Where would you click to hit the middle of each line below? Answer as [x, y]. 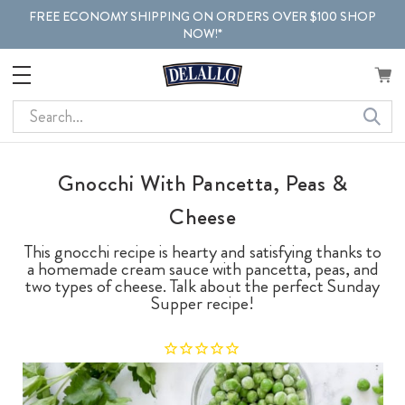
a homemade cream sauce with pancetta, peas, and [202, 268]
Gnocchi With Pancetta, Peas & [202, 183]
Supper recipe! [202, 303]
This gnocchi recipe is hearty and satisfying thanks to [202, 251]
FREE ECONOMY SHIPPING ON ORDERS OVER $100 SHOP [202, 16]
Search [34, 112]
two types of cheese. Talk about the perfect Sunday [202, 286]
